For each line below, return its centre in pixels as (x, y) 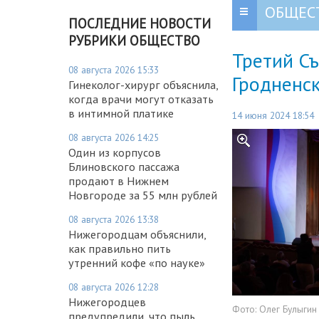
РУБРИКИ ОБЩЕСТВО (134, 40)
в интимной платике (121, 113)
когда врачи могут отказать (141, 99)
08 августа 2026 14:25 (114, 137)
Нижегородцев (107, 302)
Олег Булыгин (288, 309)
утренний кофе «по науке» (137, 262)
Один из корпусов (115, 152)
